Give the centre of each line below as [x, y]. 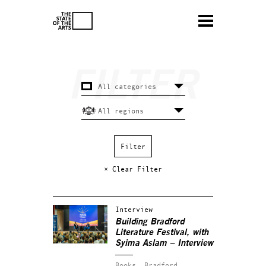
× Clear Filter [133, 169]
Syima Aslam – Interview [164, 243]
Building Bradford [150, 222]
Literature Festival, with [162, 232]
